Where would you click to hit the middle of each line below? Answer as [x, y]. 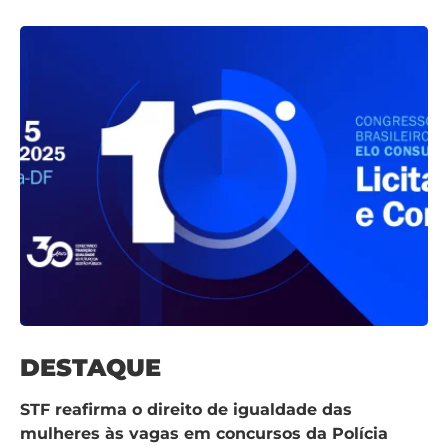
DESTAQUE [90, 367]
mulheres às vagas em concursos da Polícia [204, 433]
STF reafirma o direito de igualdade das [186, 409]
